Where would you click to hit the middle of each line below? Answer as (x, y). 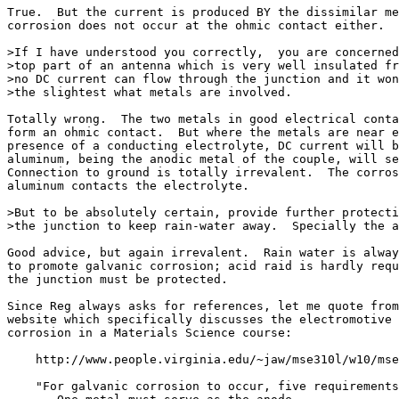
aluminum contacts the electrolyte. (128, 186)
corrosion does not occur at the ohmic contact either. (196, 25)
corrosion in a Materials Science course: (150, 333)
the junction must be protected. (118, 279)
